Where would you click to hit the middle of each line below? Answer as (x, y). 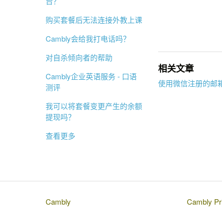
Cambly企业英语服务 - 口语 (91, 76)
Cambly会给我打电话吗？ (88, 38)
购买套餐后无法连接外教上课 (94, 20)
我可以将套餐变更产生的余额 (94, 106)
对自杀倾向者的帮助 (79, 57)
